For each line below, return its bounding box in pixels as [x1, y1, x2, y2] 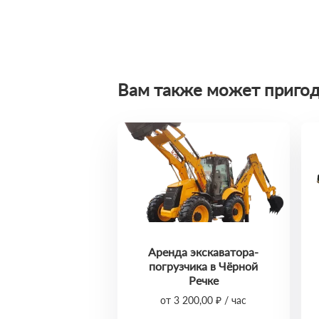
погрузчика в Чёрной [149, 259, 258, 273]
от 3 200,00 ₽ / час [160, 294, 247, 306]
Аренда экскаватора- [148, 245, 259, 258]
